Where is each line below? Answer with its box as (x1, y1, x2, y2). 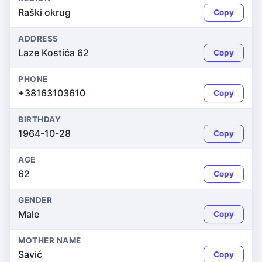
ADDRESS (18, 34, 58, 43)
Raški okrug (18, 6, 71, 18)
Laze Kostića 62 (18, 47, 89, 58)
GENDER (18, 195, 53, 205)
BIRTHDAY (18, 115, 61, 124)
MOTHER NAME (18, 236, 81, 245)
